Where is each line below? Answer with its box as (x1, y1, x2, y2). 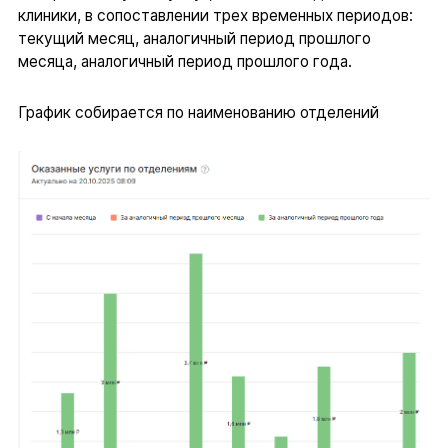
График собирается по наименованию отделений (17, 102, 383, 122)
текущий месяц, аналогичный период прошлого (17, 29, 371, 49)
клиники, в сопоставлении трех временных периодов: (17, 6, 413, 26)
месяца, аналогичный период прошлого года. (17, 52, 356, 72)
